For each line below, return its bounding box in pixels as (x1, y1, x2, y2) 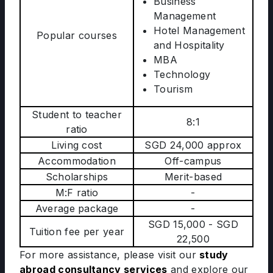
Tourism (154, 83, 193, 95)
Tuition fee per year (29, 225, 125, 238)
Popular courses (37, 29, 117, 41)
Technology (154, 68, 211, 80)
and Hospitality (154, 39, 229, 51)
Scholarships (45, 171, 108, 183)
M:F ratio (55, 186, 99, 199)
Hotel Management (154, 24, 246, 37)
